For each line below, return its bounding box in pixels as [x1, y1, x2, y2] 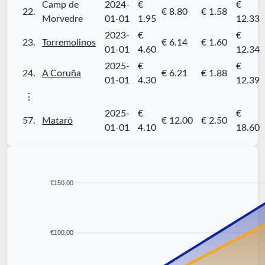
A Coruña [42, 69, 81, 79]
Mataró [42, 116, 73, 126]
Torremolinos [42, 38, 96, 48]
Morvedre [42, 14, 83, 24]
